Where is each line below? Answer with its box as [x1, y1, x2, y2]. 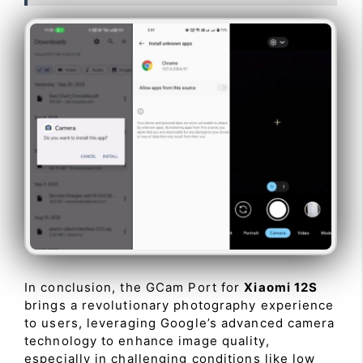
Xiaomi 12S [244, 279, 318, 295]
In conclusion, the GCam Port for [24, 279, 245, 295]
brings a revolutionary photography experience [24, 297, 335, 313]
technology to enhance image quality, [24, 332, 270, 348]
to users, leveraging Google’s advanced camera [24, 314, 335, 331]
